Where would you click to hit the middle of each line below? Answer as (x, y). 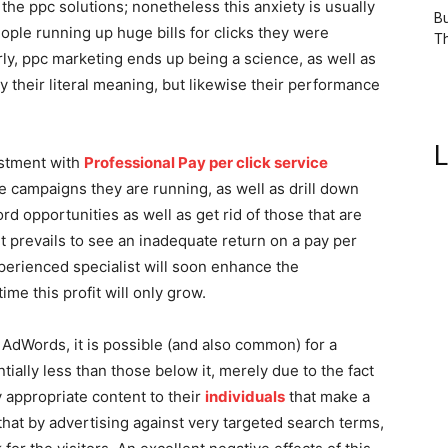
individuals (245, 396)
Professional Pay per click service (206, 162)
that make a (327, 396)
